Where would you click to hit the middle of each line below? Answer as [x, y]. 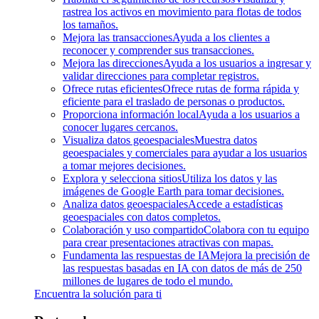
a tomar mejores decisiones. [124, 165]
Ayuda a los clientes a [221, 37]
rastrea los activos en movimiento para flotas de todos [182, 11]
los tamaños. [90, 24]
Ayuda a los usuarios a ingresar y [237, 63]
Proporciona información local [131, 114]
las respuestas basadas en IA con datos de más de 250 [182, 268]
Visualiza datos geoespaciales [129, 140]
